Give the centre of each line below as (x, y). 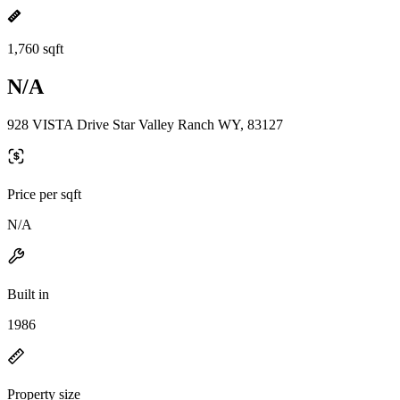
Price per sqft (44, 194)
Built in (28, 294)
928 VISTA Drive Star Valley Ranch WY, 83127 (145, 124)
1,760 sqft (35, 49)
